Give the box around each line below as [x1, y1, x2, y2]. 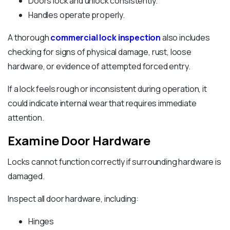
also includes [161, 32, 210, 44]
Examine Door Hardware [8, 132, 150, 149]
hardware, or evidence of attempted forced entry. [8, 61, 190, 72]
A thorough [8, 32, 51, 44]
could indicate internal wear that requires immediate [8, 98, 197, 109]
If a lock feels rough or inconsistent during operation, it [8, 83, 207, 95]
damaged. [8, 170, 45, 182]
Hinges [28, 216, 54, 227]
